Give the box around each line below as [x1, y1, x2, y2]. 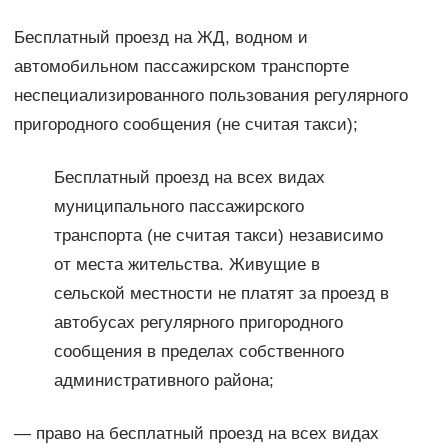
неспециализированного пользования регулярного [13, 86, 408, 106]
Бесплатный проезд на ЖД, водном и [13, 28, 308, 48]
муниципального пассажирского [53, 197, 304, 217]
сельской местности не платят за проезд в [53, 284, 389, 304]
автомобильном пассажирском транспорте [13, 57, 349, 77]
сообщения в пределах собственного [53, 342, 344, 362]
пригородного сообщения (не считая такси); [13, 115, 358, 135]
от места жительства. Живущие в [53, 255, 320, 275]
